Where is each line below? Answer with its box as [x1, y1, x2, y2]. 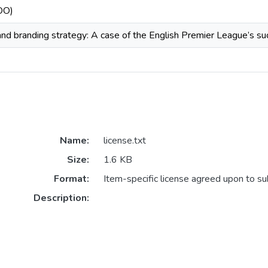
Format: [53, 172, 89, 186]
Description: [33, 191, 89, 205]
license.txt [103, 134, 146, 148]
